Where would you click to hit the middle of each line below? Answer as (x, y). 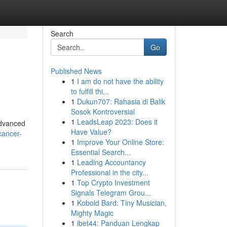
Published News (76, 71)
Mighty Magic (92, 213)
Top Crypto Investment (113, 182)
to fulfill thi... (90, 91)
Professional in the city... (109, 172)
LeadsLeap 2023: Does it (117, 122)
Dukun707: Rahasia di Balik (121, 101)
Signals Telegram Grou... (111, 193)
